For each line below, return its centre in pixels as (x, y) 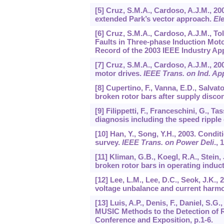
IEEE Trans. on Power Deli (168, 142)
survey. (108, 142)
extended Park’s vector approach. (154, 19)
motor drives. (119, 73)
